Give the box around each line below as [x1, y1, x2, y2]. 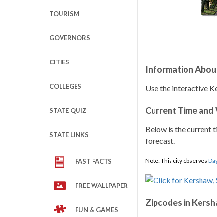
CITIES [49, 58, 69, 66]
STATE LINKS [49, 131, 89, 139]
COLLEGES [49, 82, 81, 90]
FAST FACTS [75, 157, 112, 165]
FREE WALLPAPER [75, 182, 128, 189]
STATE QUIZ [49, 107, 87, 114]
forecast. [145, 136, 175, 145]
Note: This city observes [145, 157, 208, 164]
